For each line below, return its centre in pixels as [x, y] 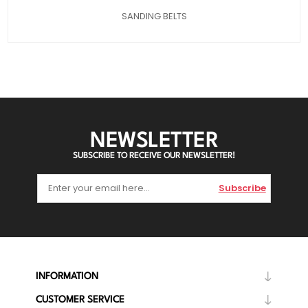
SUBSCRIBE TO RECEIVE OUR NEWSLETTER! [154, 156]
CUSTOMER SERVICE [80, 299]
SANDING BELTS [154, 16]
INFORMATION [67, 276]
